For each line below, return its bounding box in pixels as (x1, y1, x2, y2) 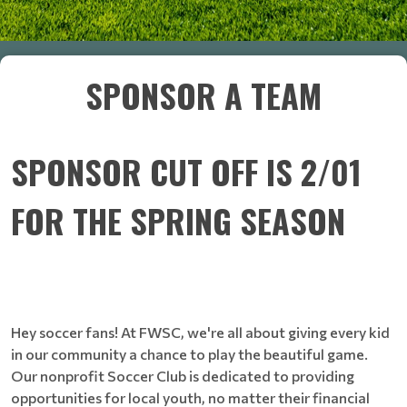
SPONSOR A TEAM (85, 71, 322, 119)
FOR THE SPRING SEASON (11, 196, 345, 244)
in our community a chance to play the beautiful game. (11, 345, 368, 362)
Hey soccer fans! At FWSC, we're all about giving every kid (11, 323, 390, 341)
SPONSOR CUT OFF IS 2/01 (11, 147, 362, 195)
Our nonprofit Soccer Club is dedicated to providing (11, 367, 354, 384)
